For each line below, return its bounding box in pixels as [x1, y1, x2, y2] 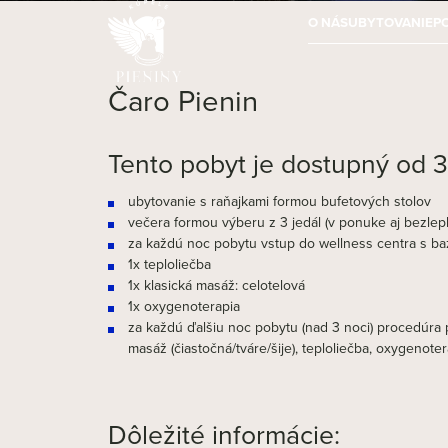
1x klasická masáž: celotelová [127, 274, 305, 295]
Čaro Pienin [107, 78, 258, 121]
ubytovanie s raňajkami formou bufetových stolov [127, 190, 431, 211]
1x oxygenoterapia [127, 295, 240, 316]
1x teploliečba [127, 253, 211, 274]
